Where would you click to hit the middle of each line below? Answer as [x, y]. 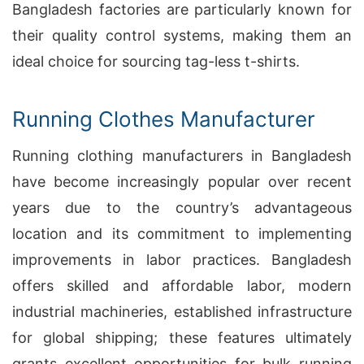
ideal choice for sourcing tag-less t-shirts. [156, 61]
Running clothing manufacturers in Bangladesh [182, 156]
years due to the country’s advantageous [182, 208]
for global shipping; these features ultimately [182, 338]
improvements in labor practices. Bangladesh [182, 260]
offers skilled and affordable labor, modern [182, 286]
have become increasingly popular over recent [182, 182]
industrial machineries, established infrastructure [182, 312]
